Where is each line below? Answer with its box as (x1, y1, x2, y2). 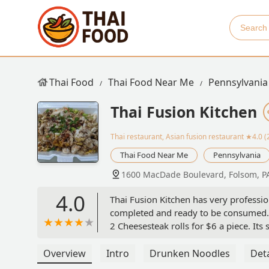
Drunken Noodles (150, 247, 230, 261)
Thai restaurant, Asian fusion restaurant (110, 131, 244, 142)
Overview (43, 247, 86, 261)
